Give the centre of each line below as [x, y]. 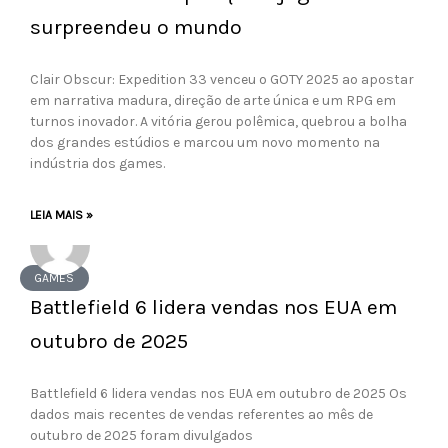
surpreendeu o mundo [136, 27]
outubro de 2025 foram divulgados [141, 435]
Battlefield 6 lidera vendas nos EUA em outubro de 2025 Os [218, 393]
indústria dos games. [97, 163]
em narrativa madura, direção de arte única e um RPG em [213, 100]
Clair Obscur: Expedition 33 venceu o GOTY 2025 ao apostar [222, 79]
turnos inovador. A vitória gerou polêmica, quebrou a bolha [218, 121]
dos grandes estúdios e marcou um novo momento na [205, 142]
